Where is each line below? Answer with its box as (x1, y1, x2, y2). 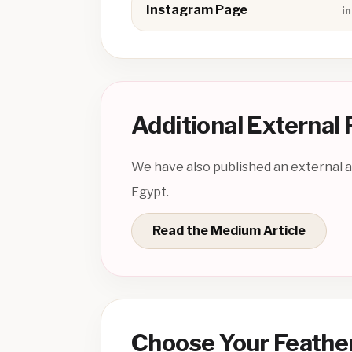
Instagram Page (146, 2, 247, 18)
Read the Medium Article (152, 223, 306, 239)
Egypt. (131, 185, 169, 200)
